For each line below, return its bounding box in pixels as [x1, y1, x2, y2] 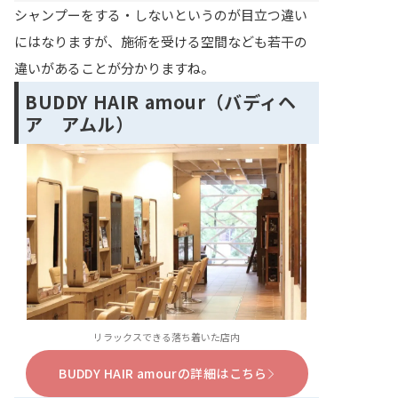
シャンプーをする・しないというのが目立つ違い [14, 5, 307, 25]
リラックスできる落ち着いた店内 [93, 330, 240, 345]
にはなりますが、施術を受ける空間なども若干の [14, 32, 307, 52]
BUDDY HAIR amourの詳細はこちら [59, 364, 267, 383]
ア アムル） [25, 111, 134, 138]
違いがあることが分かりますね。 [14, 59, 214, 78]
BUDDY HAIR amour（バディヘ [25, 89, 297, 115]
